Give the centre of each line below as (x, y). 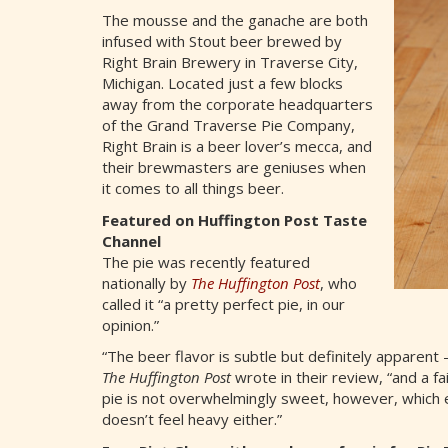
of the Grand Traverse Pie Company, (228, 125)
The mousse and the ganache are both (235, 20)
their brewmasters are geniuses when (234, 167)
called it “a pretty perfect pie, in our (223, 303)
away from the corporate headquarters (237, 104)
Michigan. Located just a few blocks (222, 83)
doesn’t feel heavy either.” (192, 419)
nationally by (146, 282)
